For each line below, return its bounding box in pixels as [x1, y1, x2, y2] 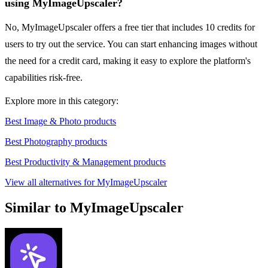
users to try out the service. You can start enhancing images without [5, 39, 257, 50]
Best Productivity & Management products [5, 157, 166, 167]
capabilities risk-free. [5, 72, 83, 83]
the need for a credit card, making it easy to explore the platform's [5, 56, 251, 66]
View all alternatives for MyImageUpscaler [5, 177, 167, 188]
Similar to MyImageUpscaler [5, 200, 184, 216]
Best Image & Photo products [5, 116, 116, 127]
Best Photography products [5, 136, 107, 147]
